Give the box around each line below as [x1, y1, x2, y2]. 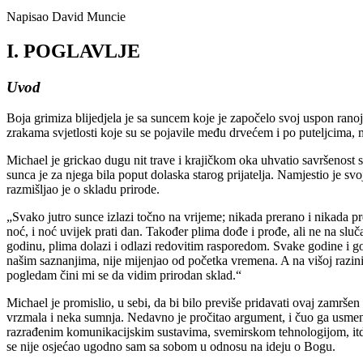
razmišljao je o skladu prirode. [6, 182, 160, 197]
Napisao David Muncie [6, 9, 126, 23]
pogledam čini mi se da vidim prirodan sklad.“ [6, 268, 241, 283]
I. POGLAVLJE [6, 40, 140, 62]
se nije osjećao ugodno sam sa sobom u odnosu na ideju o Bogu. [6, 340, 335, 354]
